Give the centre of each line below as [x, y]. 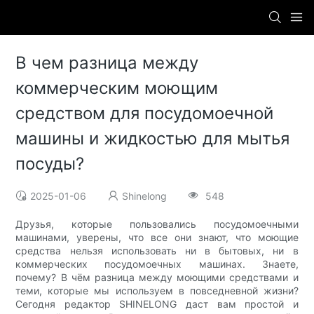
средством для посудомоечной [145, 114]
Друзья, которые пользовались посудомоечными [157, 224]
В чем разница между [107, 63]
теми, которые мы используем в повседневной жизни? [157, 291]
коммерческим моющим [117, 88]
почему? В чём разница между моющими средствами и [157, 278]
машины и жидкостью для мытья [153, 139]
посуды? [50, 164]
